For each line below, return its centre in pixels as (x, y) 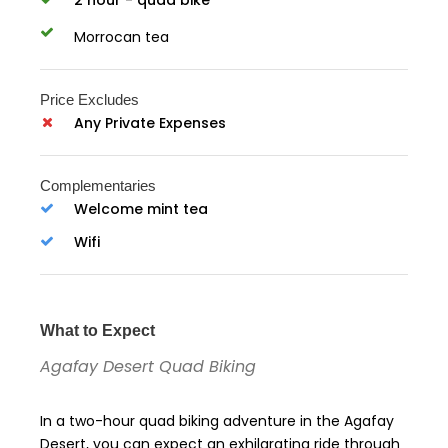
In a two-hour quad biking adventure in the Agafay (217, 420)
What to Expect (97, 330)
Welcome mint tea (141, 208)
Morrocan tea (121, 36)
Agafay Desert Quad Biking (148, 366)
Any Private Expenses (150, 122)
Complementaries (98, 185)
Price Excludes (89, 99)
